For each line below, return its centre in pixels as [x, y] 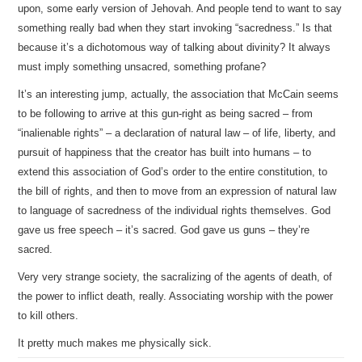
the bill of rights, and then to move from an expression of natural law [177, 191]
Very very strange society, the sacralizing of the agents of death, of [175, 277]
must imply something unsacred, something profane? [142, 67]
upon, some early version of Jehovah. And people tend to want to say [180, 8]
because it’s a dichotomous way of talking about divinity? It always [175, 47]
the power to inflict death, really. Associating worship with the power [176, 296]
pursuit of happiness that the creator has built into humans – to [165, 152]
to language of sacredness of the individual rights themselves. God [175, 210]
